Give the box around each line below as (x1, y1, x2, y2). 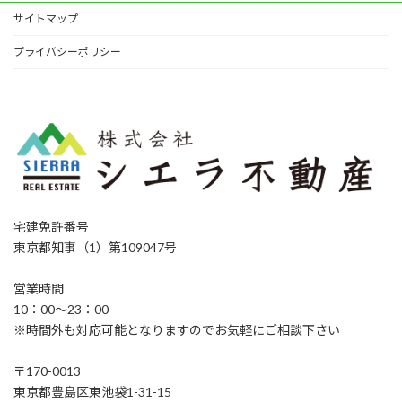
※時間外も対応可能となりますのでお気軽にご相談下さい (13, 322, 340, 338)
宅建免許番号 (13, 219, 89, 235)
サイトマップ (13, 11, 78, 25)
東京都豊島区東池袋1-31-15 (13, 384, 171, 400)
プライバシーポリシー (13, 44, 121, 58)
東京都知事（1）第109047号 (13, 240, 177, 256)
